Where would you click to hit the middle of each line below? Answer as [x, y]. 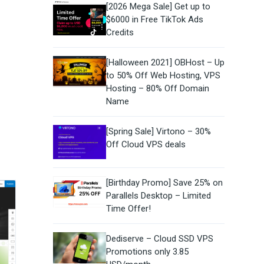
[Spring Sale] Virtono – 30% [158, 132]
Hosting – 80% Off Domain [157, 89]
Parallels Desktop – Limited [158, 195]
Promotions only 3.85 [147, 251]
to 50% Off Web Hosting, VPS [163, 76]
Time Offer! [128, 208]
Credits [120, 33]
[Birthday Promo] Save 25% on [164, 182]
